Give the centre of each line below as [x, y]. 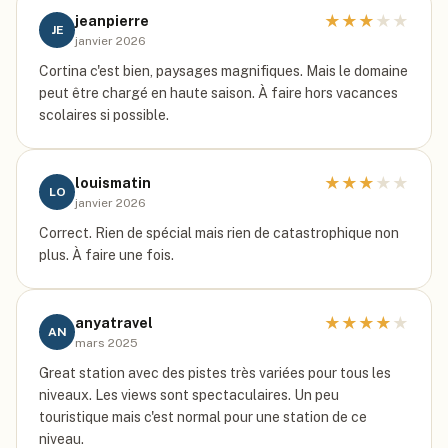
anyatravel [114, 323]
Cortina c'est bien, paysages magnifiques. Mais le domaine [223, 71]
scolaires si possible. [104, 115]
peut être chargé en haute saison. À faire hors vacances [218, 93]
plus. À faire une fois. [106, 255]
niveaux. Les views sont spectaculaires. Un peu [189, 395]
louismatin [113, 183]
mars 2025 [106, 343]
